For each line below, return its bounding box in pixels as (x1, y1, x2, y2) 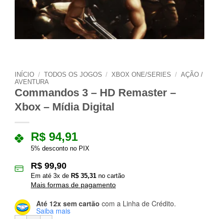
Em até (31, 172, 53, 180)
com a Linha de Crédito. (100, 198, 176, 208)
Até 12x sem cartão (36, 198, 100, 208)
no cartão (96, 172, 125, 180)
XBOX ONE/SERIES (111, 71, 172, 79)
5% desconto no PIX (31, 145, 89, 153)
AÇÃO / (180, 71, 203, 79)
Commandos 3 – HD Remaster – (15, 87, 176, 99)
